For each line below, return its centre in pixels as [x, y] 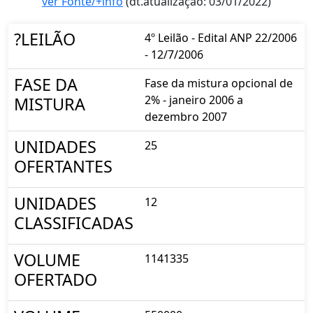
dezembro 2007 [186, 116]
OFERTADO [56, 279]
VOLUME [47, 260]
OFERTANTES [63, 166]
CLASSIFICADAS [74, 223]
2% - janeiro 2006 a [194, 100]
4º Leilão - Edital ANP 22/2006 [221, 37]
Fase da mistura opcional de [219, 83]
